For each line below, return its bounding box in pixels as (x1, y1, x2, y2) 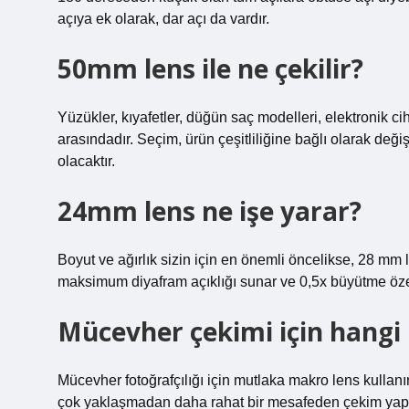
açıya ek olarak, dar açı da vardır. (58, 11, 269, 26)
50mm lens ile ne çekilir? (58, 51, 363, 86)
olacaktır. (58, 153, 115, 169)
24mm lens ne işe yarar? (58, 194, 362, 228)
